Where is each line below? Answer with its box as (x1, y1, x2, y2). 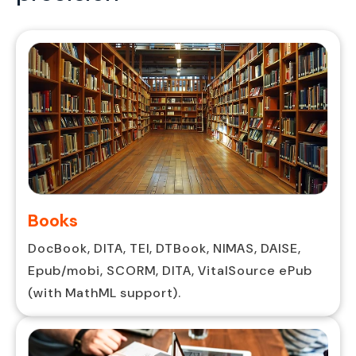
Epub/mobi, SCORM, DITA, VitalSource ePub (28, 261, 312, 279)
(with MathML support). (28, 284, 181, 301)
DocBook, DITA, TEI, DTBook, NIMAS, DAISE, (28, 239, 301, 257)
